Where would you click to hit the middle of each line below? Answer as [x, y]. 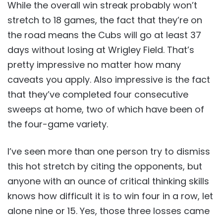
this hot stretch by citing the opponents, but [105, 166]
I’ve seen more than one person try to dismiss [109, 151]
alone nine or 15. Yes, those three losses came [109, 211]
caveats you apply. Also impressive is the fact [109, 80]
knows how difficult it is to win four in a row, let [110, 196]
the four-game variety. [58, 124]
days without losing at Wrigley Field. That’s [101, 50]
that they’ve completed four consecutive [98, 94]
